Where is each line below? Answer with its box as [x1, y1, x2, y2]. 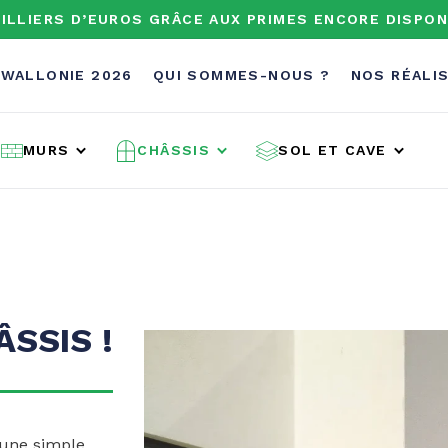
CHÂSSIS [137, 142, 211, 159]
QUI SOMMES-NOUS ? [152, 67, 331, 83]
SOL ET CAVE [278, 142, 387, 159]
